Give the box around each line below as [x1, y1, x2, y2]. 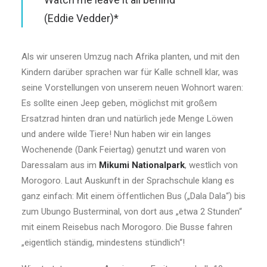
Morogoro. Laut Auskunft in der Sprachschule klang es [21, 175, 234, 186]
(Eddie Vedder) [44, 12, 114, 24]
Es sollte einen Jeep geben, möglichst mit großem [21, 98, 217, 108]
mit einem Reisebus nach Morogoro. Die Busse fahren [21, 222, 232, 232]
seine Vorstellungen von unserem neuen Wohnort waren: [21, 82, 243, 93]
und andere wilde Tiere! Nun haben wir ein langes [21, 129, 211, 139]
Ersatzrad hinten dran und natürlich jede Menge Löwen [21, 113, 233, 124]
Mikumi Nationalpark [99, 160, 185, 170]
